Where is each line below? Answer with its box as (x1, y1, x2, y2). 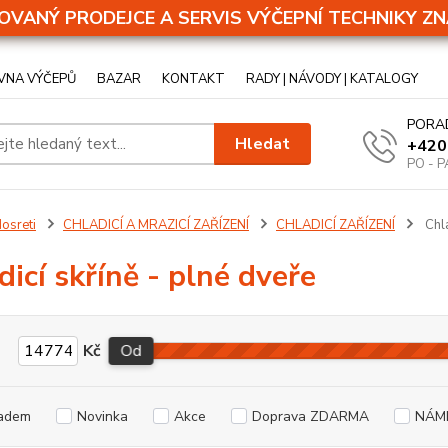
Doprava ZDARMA (251, 407, 369, 426)
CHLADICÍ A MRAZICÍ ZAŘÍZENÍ (62, 216, 249, 234)
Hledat (235, 132, 291, 155)
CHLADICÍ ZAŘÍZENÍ (275, 216, 395, 234)
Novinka (76, 407, 128, 426)
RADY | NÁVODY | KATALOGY (246, 70, 418, 88)
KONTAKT (162, 70, 225, 88)
